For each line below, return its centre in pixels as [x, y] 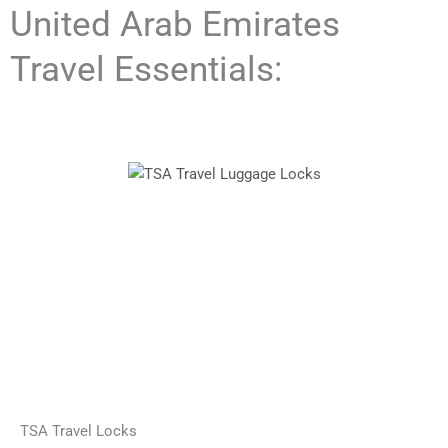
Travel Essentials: [146, 69]
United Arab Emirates [175, 24]
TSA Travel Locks [78, 431]
